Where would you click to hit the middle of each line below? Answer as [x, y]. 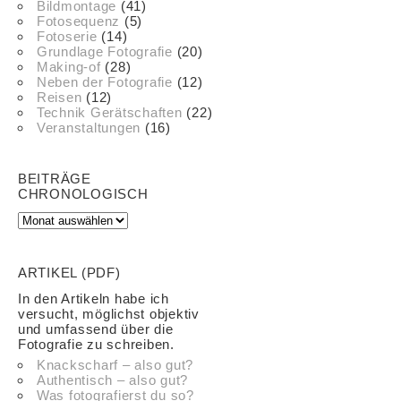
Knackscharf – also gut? [115, 365]
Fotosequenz [78, 21]
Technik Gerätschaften [109, 113]
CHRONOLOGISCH [83, 194]
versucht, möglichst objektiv [109, 314]
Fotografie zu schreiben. [96, 345]
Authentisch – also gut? [112, 380]
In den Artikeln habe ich [94, 299]
